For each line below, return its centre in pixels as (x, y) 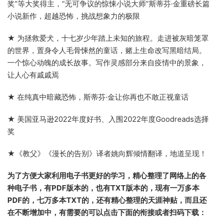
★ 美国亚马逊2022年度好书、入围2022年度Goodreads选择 (108, 119)
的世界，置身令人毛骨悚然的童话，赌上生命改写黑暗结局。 (107, 50)
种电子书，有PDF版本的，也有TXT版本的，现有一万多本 (103, 188)
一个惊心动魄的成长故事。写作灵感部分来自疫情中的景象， (107, 63)
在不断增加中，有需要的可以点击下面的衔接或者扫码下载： (107, 212)
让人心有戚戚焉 (33, 75)
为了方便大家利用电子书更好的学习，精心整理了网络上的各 (107, 176)
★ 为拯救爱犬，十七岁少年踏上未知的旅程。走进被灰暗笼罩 (108, 38)
